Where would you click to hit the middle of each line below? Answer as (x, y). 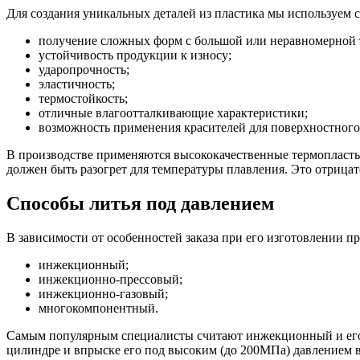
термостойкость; (83, 98)
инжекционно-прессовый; (110, 279)
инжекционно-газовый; (103, 293)
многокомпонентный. (98, 308)
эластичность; (77, 84)
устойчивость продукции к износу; (135, 55)
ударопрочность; (84, 69)
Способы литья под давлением (140, 203)
